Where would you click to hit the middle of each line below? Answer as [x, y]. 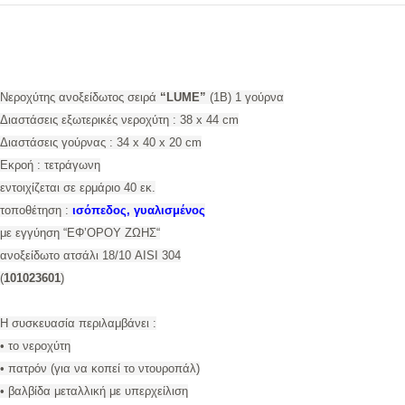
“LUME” [181, 98]
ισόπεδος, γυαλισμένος [139, 211]
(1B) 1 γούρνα [245, 98]
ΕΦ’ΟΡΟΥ [94, 233]
